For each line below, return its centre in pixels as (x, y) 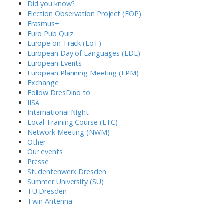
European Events (55, 63)
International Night (58, 112)
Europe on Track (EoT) (64, 43)
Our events (45, 152)
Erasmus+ (43, 23)
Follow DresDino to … (62, 92)
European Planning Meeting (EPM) (83, 73)
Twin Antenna (50, 201)
